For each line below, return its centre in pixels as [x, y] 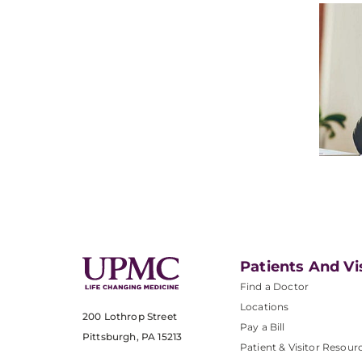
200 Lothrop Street [130, 317]
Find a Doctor [275, 286]
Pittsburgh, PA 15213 [133, 337]
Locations [265, 307]
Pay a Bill [263, 327]
